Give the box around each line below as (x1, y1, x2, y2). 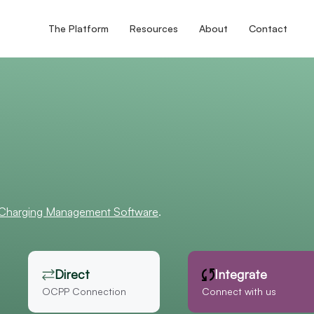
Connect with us (202, 285, 276, 298)
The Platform (48, 22, 109, 35)
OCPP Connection (42, 285, 126, 298)
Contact (248, 22, 287, 35)
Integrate (214, 266, 267, 282)
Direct (55, 266, 90, 282)
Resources (129, 22, 178, 35)
